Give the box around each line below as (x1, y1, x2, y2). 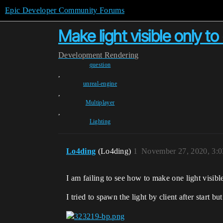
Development (58, 51, 103, 59)
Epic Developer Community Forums (5, 6, 124, 14)
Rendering (104, 51, 139, 59)
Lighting (89, 118, 111, 125)
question (89, 61, 111, 68)
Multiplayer (85, 99, 115, 106)
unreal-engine (83, 80, 117, 87)
